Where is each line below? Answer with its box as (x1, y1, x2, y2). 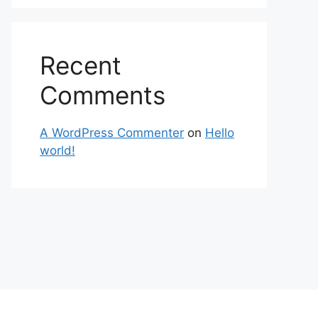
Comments (40, 80, 165, 110)
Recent (40, 50, 121, 80)
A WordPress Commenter (40, 126, 184, 140)
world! (40, 143, 75, 158)
